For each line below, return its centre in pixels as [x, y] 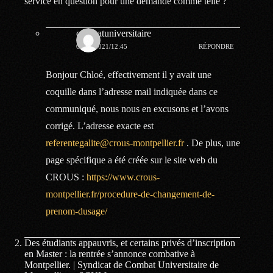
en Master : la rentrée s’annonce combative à [110, 254]
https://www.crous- [123, 177]
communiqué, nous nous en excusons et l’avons [137, 108]
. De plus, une [212, 143]
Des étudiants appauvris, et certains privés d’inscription [130, 243]
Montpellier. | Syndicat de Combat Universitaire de [122, 265]
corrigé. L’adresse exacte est [100, 126]
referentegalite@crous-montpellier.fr [115, 143]
